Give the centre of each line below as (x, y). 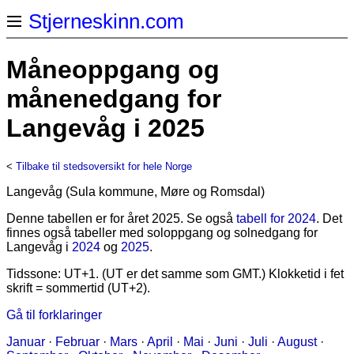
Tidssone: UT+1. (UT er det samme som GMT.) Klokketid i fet (175, 273)
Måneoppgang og (113, 70)
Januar (26, 341)
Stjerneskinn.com (106, 21)
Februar (77, 341)
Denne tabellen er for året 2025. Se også (121, 218)
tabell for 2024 (276, 218)
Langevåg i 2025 (105, 128)
